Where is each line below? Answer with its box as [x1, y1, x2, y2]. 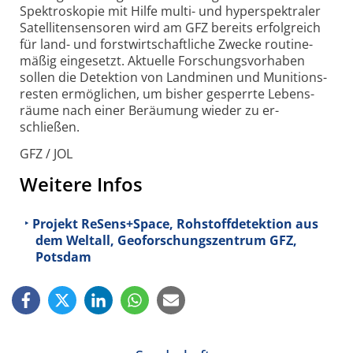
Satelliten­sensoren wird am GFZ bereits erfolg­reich [20, 19, 321, 37]
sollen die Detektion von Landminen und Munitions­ [20, 69, 327, 87]
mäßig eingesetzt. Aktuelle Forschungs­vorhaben [20, 52, 305, 70]
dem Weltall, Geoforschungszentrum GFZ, [35, 231, 297, 249]
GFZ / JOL [20, 145, 72, 163]
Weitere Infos [20, 170, 143, 197]
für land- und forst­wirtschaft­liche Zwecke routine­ [20, 35, 313, 54]
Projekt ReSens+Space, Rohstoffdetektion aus [32, 214, 318, 232]
